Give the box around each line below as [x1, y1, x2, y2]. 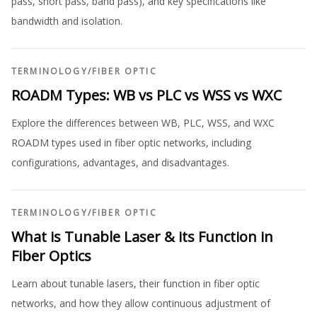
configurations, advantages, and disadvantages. [11, 155, 229, 169]
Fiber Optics [11, 246, 91, 265]
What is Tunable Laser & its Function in [11, 226, 273, 246]
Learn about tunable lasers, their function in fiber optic [11, 276, 260, 290]
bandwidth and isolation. [11, 13, 122, 28]
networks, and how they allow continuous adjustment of [11, 296, 270, 310]
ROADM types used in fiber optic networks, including [11, 135, 251, 149]
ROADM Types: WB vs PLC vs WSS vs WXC [11, 85, 282, 105]
